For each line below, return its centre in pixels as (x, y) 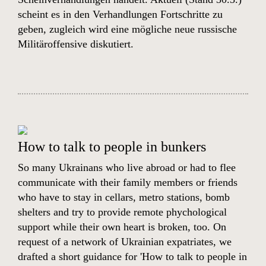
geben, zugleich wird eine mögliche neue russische (127, 29)
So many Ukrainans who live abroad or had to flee (127, 167)
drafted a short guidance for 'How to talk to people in (132, 256)
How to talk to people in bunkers (112, 147)
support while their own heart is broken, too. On (122, 227)
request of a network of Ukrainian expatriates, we (125, 242)
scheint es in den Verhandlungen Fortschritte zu (120, 14)
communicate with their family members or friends (128, 182)
